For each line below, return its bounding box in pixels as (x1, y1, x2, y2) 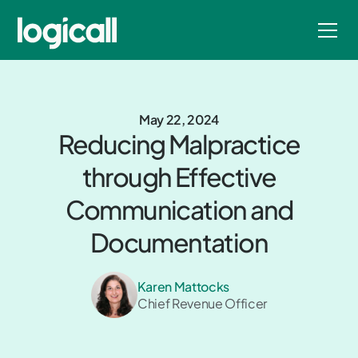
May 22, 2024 (139, 111, 219, 128)
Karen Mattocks (137, 278, 229, 295)
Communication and (65, 193, 293, 225)
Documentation (89, 226, 268, 258)
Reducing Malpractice (58, 128, 300, 160)
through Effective (82, 161, 276, 193)
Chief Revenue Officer (137, 295, 268, 312)
